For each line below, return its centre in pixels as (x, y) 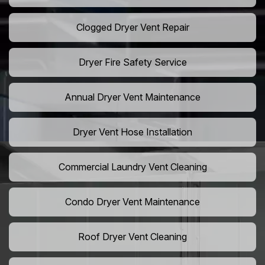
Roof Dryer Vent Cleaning (132, 237)
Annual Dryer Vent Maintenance (132, 97)
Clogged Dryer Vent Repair (132, 28)
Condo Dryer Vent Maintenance (132, 202)
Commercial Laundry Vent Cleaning (132, 167)
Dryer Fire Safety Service (132, 62)
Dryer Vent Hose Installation (132, 132)
